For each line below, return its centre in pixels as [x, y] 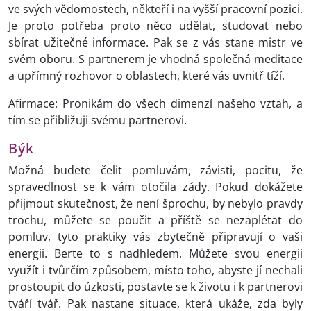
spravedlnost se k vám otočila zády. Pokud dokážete [155, 187]
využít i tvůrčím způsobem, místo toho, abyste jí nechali [155, 270]
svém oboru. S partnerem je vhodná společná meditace [155, 59]
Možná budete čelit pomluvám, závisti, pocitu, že [155, 170]
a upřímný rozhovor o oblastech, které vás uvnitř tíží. [146, 76]
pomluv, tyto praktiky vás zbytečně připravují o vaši [155, 237]
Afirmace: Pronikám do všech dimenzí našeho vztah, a [155, 104]
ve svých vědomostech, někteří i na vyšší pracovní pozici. [155, 9]
